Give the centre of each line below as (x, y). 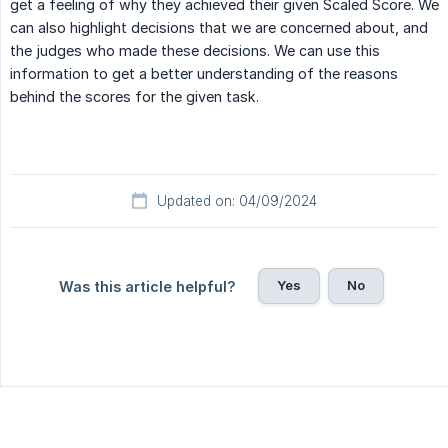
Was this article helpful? (147, 287)
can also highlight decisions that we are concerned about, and (219, 28)
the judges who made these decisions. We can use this (195, 51)
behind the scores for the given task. (134, 97)
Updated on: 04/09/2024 (237, 201)
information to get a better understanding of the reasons (204, 74)
